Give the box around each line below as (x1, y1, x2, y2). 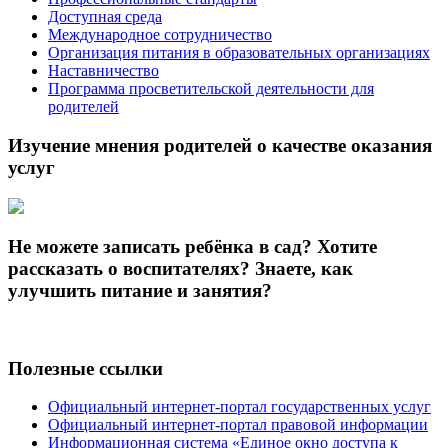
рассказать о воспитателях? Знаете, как (8, 258, 353, 280)
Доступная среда (48, 8, 162, 26)
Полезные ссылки (8, 357, 163, 379)
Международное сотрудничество (48, 26, 272, 44)
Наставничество (48, 62, 159, 80)
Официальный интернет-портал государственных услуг (48, 398, 431, 416)
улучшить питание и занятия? (8, 280, 272, 302)
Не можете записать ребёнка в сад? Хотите (8, 236, 377, 258)
